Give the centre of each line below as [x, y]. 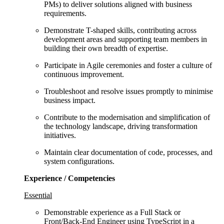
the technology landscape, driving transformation [121, 126]
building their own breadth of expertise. [106, 48]
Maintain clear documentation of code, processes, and [128, 152]
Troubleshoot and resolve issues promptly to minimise [128, 91]
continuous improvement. [84, 74]
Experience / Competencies [69, 178]
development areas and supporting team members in [125, 39]
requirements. [65, 13]
